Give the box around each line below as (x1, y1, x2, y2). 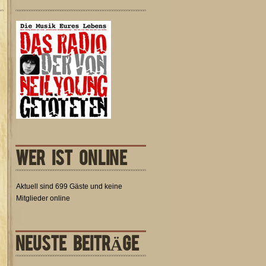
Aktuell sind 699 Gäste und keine (16, 182, 122, 191)
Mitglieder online (16, 194, 70, 202)
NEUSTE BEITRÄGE (15, 231, 139, 253)
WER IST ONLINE (15, 145, 127, 167)
